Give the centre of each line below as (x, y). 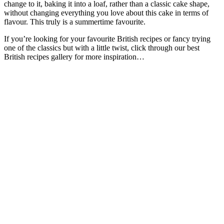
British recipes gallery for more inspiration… (74, 57)
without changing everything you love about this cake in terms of (106, 13)
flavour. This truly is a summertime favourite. (75, 22)
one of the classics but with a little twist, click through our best (102, 48)
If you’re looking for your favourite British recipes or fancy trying (107, 39)
